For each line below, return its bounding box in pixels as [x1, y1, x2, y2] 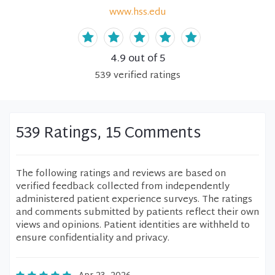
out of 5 [125, 50, 165, 68]
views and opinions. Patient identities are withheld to [16, 217, 250, 234]
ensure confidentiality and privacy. [16, 230, 169, 247]
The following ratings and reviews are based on [16, 166, 226, 182]
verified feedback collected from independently [16, 179, 230, 195]
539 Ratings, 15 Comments [16, 120, 201, 147]
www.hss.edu [109, 4, 166, 21]
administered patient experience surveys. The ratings [16, 192, 252, 208]
